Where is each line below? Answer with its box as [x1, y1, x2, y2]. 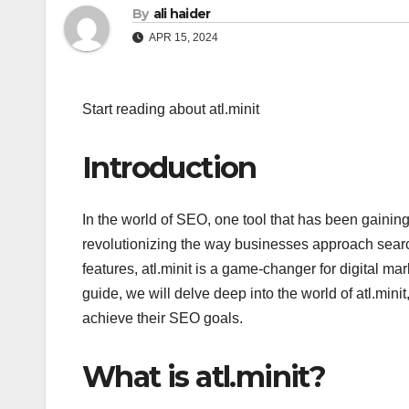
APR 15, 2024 [147, 31, 218, 45]
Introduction [82, 150, 257, 186]
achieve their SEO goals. [82, 309, 243, 326]
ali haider [152, 5, 211, 23]
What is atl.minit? [82, 358, 326, 394]
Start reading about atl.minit [82, 101, 259, 118]
